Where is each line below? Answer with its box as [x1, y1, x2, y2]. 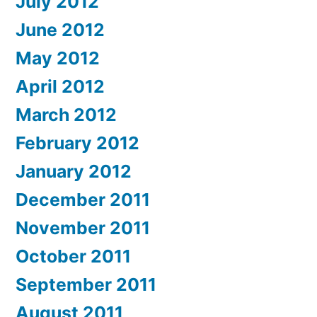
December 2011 [16, 188, 150, 210]
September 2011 [16, 273, 156, 295]
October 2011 [16, 245, 131, 267]
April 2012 [16, 75, 105, 97]
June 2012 [16, 18, 105, 40]
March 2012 [16, 103, 117, 125]
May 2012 [16, 47, 100, 69]
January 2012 [16, 160, 132, 182]
